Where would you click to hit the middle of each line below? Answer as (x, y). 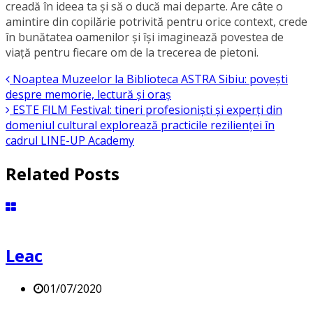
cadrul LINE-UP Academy (70, 141)
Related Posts (63, 173)
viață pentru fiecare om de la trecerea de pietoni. (132, 53)
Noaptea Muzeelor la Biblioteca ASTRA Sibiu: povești (149, 79)
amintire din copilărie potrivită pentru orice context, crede (156, 22)
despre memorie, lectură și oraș (88, 95)
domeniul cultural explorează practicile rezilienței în (140, 125)
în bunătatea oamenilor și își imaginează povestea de (145, 37)
